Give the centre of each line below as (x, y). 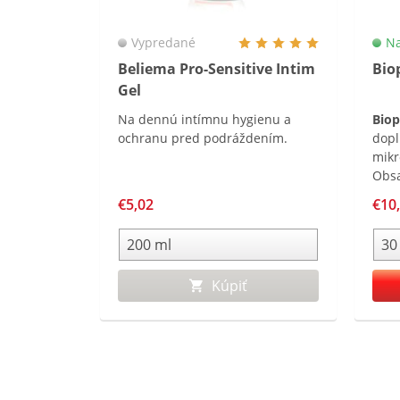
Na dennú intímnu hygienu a (204, 119)
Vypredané (163, 42)
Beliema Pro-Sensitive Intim (217, 69)
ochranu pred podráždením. (203, 138)
